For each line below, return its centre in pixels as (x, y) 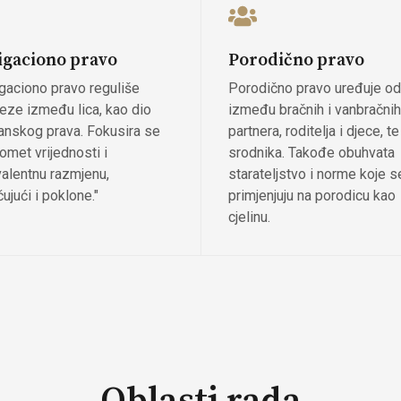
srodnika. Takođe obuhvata (311, 152)
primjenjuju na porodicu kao (311, 195)
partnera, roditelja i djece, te (313, 131)
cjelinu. (249, 217)
